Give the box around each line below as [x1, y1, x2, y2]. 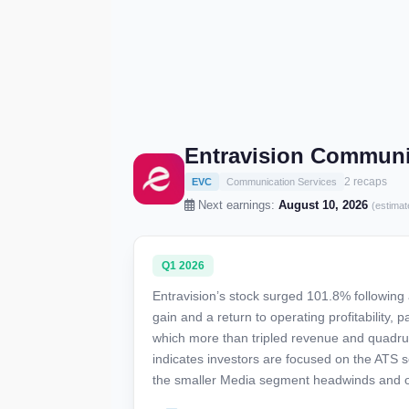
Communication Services [226, 176, 337, 187]
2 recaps [344, 175, 387, 188]
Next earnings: [194, 198, 278, 212]
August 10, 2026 [278, 198, 368, 212]
